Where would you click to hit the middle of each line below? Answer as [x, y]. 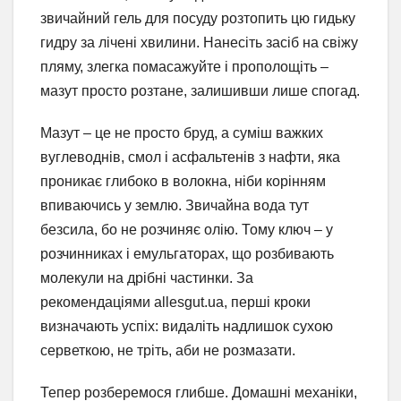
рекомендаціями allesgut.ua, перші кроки [175, 302]
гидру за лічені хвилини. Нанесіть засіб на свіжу [199, 42]
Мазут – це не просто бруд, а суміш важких [182, 132]
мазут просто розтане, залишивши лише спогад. [200, 90]
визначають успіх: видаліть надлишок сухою [187, 326]
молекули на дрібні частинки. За [147, 277]
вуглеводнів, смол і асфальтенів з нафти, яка [190, 157]
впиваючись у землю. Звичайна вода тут [175, 205]
